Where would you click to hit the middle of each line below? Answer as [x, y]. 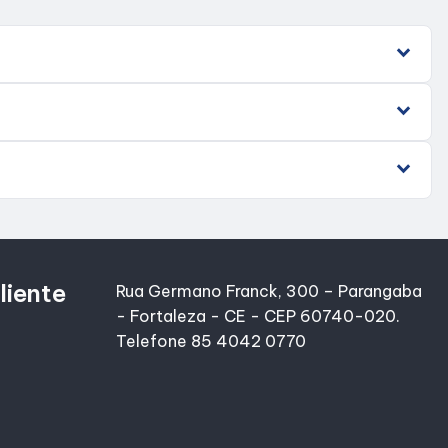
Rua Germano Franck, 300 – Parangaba [269, 291]
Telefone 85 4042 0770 [211, 341]
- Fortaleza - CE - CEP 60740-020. [258, 316]
